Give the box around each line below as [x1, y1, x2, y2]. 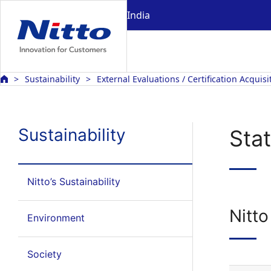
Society [27, 248, 62, 260]
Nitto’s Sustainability [27, 175, 120, 188]
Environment [27, 212, 85, 224]
